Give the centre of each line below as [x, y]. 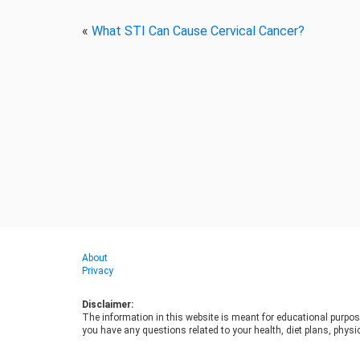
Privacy [98, 271]
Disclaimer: [108, 305]
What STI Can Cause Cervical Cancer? [198, 31]
